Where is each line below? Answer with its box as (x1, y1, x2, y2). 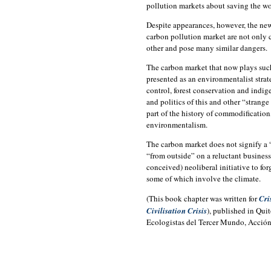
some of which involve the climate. (146, 173, 261, 184)
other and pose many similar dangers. (146, 42, 267, 54)
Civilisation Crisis (146, 205, 207, 217)
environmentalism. (146, 119, 207, 131)
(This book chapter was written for (146, 193, 259, 204)
